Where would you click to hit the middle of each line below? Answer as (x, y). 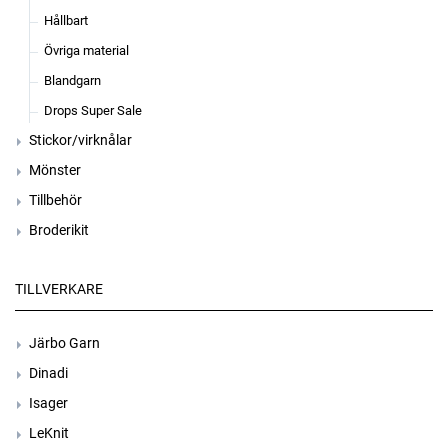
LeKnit (49, 433)
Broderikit (59, 230)
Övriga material (86, 50)
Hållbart (66, 20)
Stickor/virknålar (80, 140)
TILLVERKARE (59, 289)
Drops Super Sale (93, 110)
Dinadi (48, 373)
